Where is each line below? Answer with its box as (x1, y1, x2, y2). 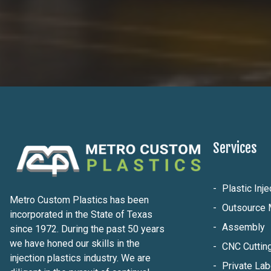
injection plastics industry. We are (10, 252, 151, 264)
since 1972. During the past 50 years (10, 223, 165, 235)
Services (213, 140, 257, 156)
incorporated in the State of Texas (10, 209, 152, 220)
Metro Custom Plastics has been (10, 194, 149, 206)
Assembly (222, 221, 265, 233)
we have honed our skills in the (10, 238, 140, 249)
